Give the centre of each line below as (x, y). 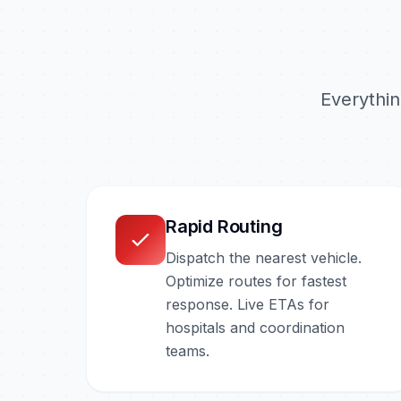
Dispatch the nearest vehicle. (264, 257)
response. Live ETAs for (247, 304)
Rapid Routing (224, 226)
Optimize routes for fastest (256, 281)
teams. (188, 350)
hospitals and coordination (255, 327)
